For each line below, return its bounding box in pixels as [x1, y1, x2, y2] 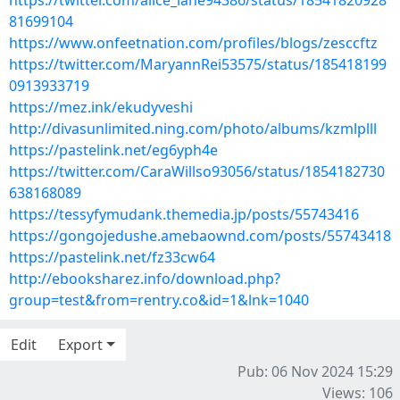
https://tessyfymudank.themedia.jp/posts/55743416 [9, 204, 359, 224]
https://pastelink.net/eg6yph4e [9, 140, 218, 160]
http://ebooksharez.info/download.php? [9, 269, 280, 288]
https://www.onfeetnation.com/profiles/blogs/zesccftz [9, 33, 378, 53]
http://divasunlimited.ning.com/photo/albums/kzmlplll [9, 119, 377, 138]
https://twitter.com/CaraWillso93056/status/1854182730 [9, 162, 385, 181]
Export [58, 335, 103, 354]
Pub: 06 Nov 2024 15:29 [237, 362, 393, 381]
